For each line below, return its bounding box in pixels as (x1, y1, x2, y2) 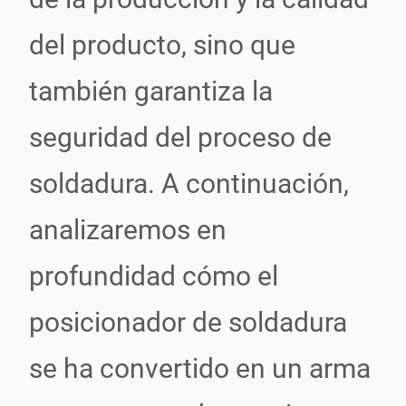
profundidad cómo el (29, 260, 278, 292)
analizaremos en (29, 214, 227, 246)
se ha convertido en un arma (29, 353, 371, 384)
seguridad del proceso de (29, 121, 332, 153)
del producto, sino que (29, 29, 295, 61)
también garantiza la (29, 75, 273, 107)
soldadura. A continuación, (29, 168, 349, 199)
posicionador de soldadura (29, 306, 347, 338)
